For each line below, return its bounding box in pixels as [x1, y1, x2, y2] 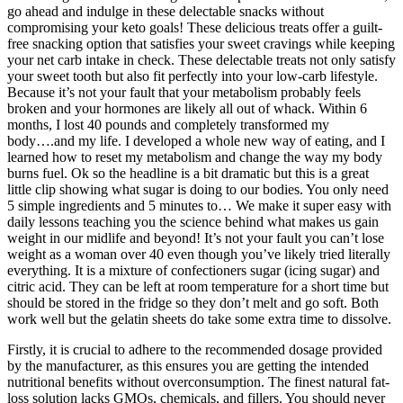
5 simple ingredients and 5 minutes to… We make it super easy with [7, 198, 391, 214]
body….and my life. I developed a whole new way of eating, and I [7, 133, 385, 149]
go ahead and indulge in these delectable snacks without [7, 4, 324, 20]
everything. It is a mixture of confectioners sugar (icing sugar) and [7, 263, 380, 279]
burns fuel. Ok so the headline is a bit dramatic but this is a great [7, 166, 369, 182]
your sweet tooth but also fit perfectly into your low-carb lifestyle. [7, 68, 378, 85]
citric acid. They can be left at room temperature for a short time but [7, 279, 389, 295]
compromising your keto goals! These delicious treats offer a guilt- [7, 20, 382, 36]
